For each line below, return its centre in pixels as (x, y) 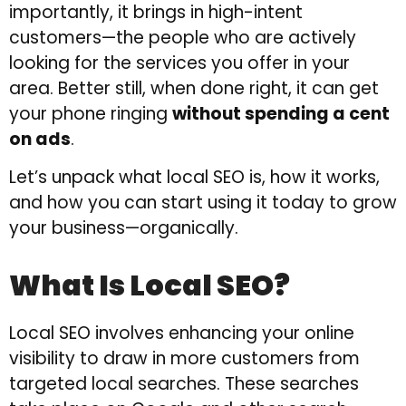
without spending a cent (281, 113)
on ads (40, 139)
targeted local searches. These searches (184, 383)
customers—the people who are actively (183, 37)
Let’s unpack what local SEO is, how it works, (194, 177)
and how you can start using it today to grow (203, 202)
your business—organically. (124, 227)
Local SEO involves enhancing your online (182, 333)
